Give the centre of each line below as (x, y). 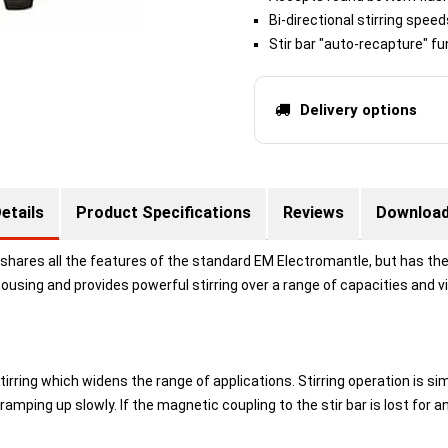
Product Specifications (163, 212)
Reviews (313, 212)
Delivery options (358, 110)
